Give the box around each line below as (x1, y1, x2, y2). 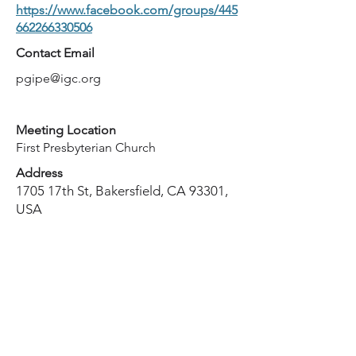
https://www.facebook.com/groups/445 (16, 2, 238, 17)
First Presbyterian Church (16, 140, 156, 155)
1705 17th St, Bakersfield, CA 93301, (16, 183, 228, 199)
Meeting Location (16, 122, 116, 137)
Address (16, 165, 63, 180)
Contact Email (16, 45, 95, 60)
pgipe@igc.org (16, 71, 101, 86)
